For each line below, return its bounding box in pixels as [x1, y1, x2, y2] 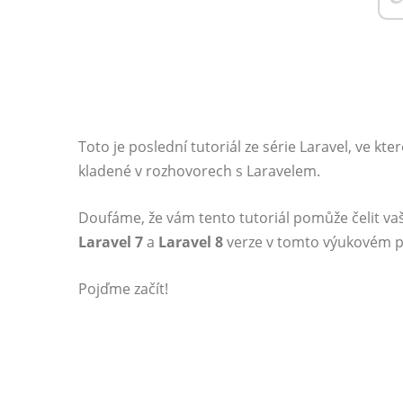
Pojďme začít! [78, 279, 168, 299]
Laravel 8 [158, 232, 223, 252]
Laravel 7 [78, 232, 143, 252]
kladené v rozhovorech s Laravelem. [78, 161, 320, 181]
